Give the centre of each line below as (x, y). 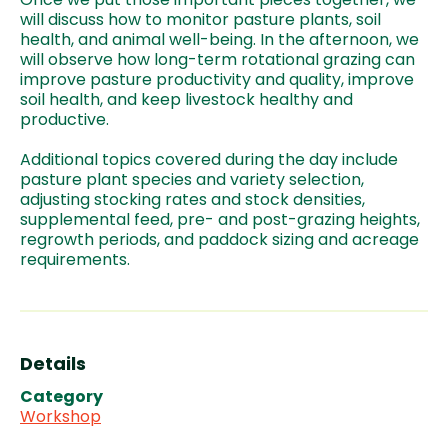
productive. (64, 119)
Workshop (60, 416)
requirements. (75, 259)
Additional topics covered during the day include (209, 159)
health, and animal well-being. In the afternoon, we (219, 39)
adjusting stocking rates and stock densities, (192, 199)
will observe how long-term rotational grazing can (217, 59)
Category (61, 396)
